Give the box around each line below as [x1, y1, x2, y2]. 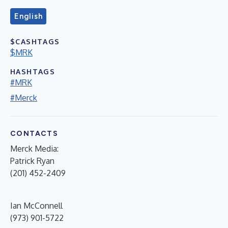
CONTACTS [10, 129, 59, 138]
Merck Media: [10, 143, 59, 154]
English [14, 11, 43, 21]
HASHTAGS [10, 67, 55, 76]
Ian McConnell [10, 200, 63, 211]
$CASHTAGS [10, 37, 60, 46]
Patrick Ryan [10, 155, 54, 166]
